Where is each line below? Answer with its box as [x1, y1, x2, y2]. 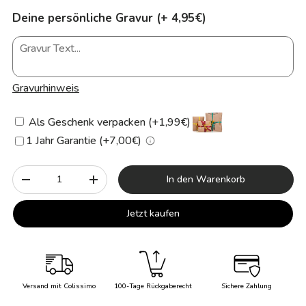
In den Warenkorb [166, 173, 245, 186]
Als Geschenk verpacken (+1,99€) [26, 115, 191, 130]
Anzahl [12, 166, 45, 180]
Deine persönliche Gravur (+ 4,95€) [12, 10, 206, 27]
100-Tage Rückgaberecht [113, 281, 192, 291]
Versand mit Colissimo [23, 281, 96, 291]
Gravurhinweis [12, 81, 79, 96]
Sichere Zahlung [221, 281, 273, 291]
